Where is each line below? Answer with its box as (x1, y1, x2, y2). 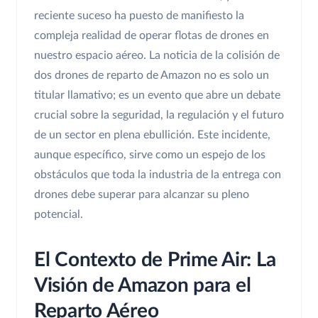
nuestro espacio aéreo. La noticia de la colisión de (34, 50, 280, 62)
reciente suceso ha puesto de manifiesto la (34, 10, 244, 22)
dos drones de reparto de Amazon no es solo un (34, 70, 269, 82)
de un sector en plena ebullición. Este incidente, (34, 129, 270, 141)
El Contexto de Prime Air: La (34, 250, 277, 270)
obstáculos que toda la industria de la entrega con (34, 169, 281, 181)
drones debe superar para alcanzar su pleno (34, 189, 249, 201)
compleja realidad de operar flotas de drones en (34, 30, 269, 42)
